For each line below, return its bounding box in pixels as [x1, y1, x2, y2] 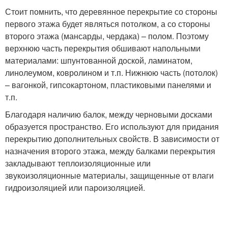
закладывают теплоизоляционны [5, 157, 130, 169]
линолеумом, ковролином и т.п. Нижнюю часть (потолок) [5, 67, 218, 78]
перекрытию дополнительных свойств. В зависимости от [5, 133, 219, 145]
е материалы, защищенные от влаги [76, 169, 214, 181]
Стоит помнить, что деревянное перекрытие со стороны [5, 6, 217, 17]
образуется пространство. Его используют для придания [5, 121, 219, 132]
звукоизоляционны [5, 169, 76, 181]
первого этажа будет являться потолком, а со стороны [5, 18, 210, 30]
